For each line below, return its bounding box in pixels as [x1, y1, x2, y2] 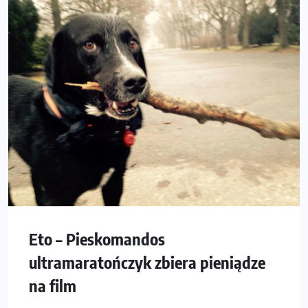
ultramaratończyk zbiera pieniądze [29, 251, 265, 272]
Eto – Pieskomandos [29, 228, 165, 249]
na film [29, 274, 76, 296]
